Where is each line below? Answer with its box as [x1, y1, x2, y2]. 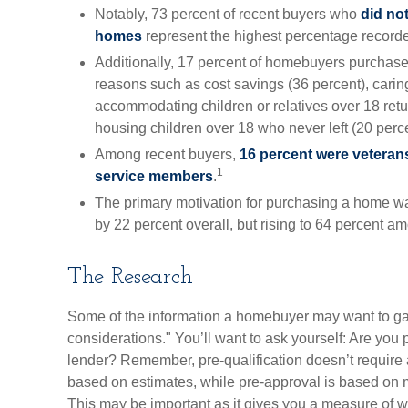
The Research [67, 265, 193, 290]
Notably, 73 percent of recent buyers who [95, 6, 361, 22]
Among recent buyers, [95, 147, 240, 162]
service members [95, 168, 213, 184]
